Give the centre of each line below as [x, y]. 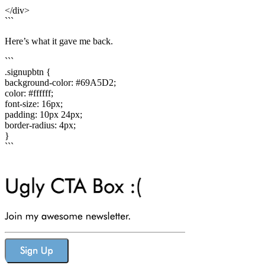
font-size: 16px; [34, 104]
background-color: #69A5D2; [60, 83]
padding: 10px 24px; [43, 115]
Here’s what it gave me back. [59, 41]
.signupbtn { [28, 72]
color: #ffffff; [29, 93]
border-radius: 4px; [40, 125]
